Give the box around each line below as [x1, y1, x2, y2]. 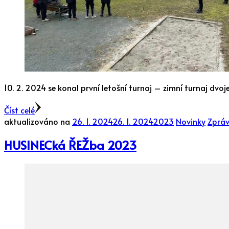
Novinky [176, 115, 205, 127]
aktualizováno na [4, 115, 72, 127]
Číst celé [4, 104, 35, 116]
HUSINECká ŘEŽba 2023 [4, 136, 136, 154]
